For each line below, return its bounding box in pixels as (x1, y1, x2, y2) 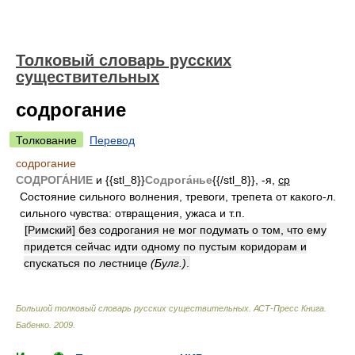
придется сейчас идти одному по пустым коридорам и (24, 240, 307, 253)
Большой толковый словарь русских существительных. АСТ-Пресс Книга (16, 303, 324, 313)
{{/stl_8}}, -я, (212, 174, 278, 186)
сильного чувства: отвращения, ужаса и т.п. (20, 207, 245, 219)
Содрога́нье (145, 174, 212, 186)
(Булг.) (151, 257, 186, 269)
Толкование (16, 134, 77, 147)
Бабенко (16, 320, 49, 330)
